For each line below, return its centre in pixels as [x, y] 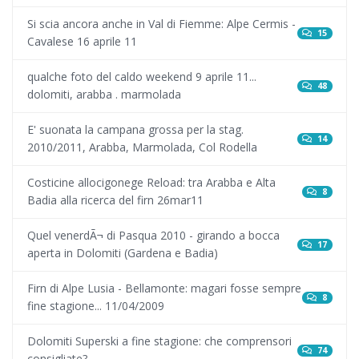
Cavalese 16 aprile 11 [82, 42]
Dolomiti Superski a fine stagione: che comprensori [159, 341]
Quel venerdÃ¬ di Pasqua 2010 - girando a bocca [153, 236]
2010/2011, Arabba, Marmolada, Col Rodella [142, 147]
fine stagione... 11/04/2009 [95, 306]
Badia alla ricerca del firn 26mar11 [115, 200]
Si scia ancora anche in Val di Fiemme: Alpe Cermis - [161, 24]
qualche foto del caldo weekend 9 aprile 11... [141, 77]
